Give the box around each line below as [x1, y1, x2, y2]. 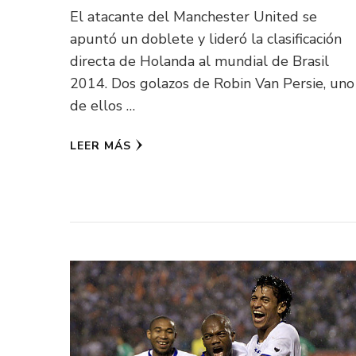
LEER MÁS [69, 137, 131, 153]
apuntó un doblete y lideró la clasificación [69, 29, 342, 48]
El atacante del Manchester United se [69, 6, 317, 26]
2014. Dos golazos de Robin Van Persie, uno [69, 73, 354, 93]
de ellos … [69, 95, 135, 115]
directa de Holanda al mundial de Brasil [69, 51, 329, 71]
